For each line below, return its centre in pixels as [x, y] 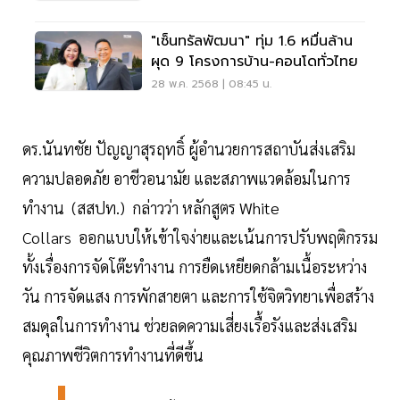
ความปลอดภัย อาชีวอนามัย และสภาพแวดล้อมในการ [187, 178]
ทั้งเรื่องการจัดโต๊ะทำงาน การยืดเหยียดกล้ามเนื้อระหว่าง [195, 266]
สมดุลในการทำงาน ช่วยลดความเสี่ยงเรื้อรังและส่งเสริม [190, 325]
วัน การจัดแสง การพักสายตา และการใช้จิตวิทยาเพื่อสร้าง [198, 296]
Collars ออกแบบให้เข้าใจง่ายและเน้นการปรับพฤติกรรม [200, 237]
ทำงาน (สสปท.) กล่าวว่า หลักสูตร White [151, 207]
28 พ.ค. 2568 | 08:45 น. [211, 83]
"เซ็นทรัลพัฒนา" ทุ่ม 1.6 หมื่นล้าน [252, 41]
